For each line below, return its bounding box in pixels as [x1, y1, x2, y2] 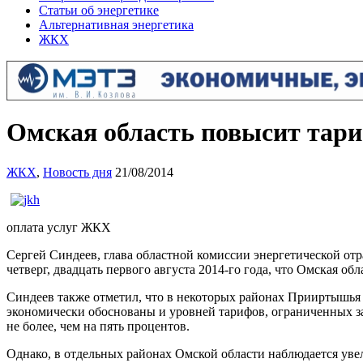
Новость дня [43, 164, 112, 179]
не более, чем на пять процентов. [6, 318, 190, 333]
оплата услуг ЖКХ [6, 220, 111, 234]
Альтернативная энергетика [39, 18, 194, 32]
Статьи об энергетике [39, 3, 159, 17]
